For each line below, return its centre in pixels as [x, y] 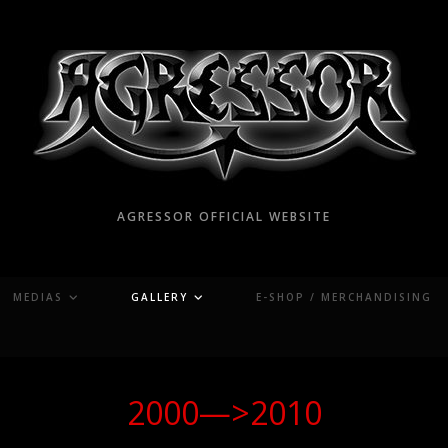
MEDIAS [38, 297]
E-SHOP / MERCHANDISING [344, 297]
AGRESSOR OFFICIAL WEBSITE [224, 216]
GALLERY [159, 297]
